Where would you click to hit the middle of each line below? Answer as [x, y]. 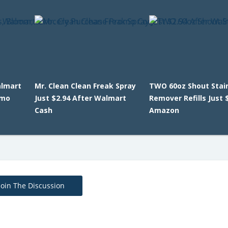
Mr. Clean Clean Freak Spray [85, 86]
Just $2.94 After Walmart [80, 98]
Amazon [164, 110]
